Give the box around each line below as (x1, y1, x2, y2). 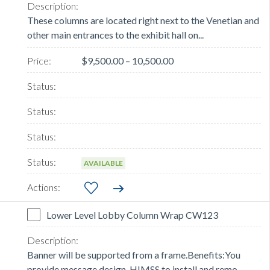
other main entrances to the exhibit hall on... (27, 29, 204, 41)
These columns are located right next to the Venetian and (27, 14, 259, 27)
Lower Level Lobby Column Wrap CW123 (46, 209, 218, 221)
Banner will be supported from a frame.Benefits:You (27, 249, 240, 261)
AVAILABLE (84, 159, 123, 168)
